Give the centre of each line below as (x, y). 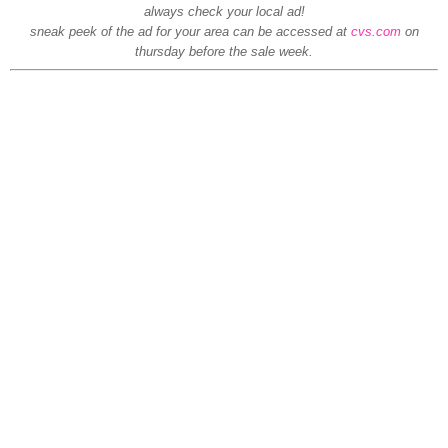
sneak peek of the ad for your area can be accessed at (190, 32)
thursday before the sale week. (224, 52)
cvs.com (375, 32)
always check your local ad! (224, 12)
